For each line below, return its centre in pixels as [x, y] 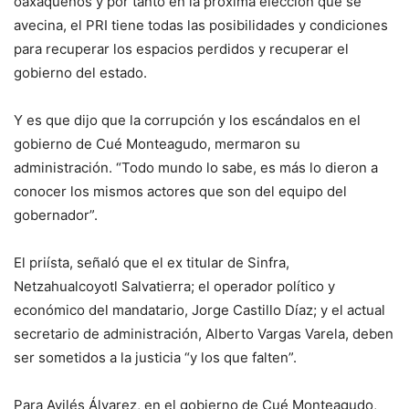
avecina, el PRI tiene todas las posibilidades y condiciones [201, 26]
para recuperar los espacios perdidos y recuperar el [181, 49]
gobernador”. [56, 215]
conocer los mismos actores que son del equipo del [180, 192]
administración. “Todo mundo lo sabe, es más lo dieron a [196, 168]
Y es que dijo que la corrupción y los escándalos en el [187, 121]
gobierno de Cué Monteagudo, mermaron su [157, 144]
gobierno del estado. [80, 73]
